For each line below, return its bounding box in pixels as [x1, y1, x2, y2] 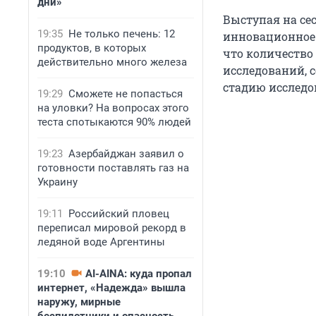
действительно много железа [37, 56, 187, 68]
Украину [37, 176, 78, 188]
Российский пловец [68, 207, 169, 220]
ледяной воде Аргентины [37, 236, 165, 248]
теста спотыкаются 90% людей [37, 116, 191, 128]
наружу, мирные [37, 296, 121, 308]
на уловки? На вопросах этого [37, 102, 189, 114]
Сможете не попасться [68, 87, 183, 100]
